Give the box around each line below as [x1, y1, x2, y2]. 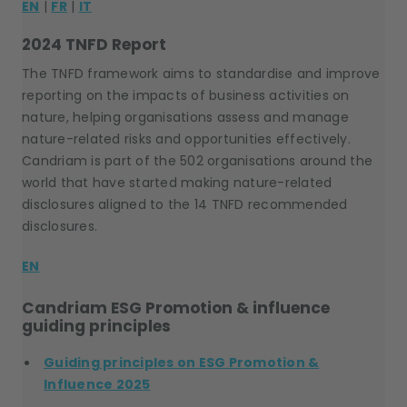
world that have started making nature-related [22, 174, 333, 192]
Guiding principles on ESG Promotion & [44, 353, 320, 372]
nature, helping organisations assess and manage [22, 108, 349, 126]
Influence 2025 [44, 375, 151, 393]
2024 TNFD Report [22, 34, 166, 55]
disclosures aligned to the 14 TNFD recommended [22, 195, 348, 213]
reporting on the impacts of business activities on [22, 86, 350, 104]
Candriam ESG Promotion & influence [22, 297, 330, 319]
